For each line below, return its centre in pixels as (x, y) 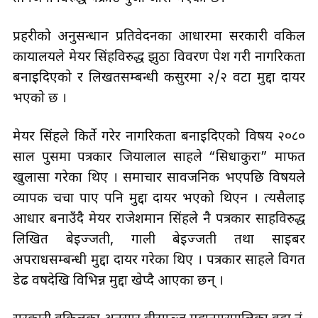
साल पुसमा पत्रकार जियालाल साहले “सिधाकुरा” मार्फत (159, 158)
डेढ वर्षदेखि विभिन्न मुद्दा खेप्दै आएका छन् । (118, 281)
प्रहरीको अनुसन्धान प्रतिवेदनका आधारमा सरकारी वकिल (159, 37)
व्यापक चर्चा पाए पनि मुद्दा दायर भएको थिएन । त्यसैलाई (159, 199)
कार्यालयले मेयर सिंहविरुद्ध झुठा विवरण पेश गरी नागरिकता (159, 57)
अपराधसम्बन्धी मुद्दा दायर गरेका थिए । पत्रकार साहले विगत (159, 261)
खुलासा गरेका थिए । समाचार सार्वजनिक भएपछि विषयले (159, 178)
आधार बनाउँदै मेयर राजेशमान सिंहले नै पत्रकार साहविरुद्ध (159, 219)
